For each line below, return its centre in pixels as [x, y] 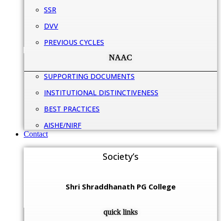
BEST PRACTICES [72, 109]
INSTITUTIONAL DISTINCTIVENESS [101, 93]
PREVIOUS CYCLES [74, 42]
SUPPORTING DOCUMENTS [89, 76]
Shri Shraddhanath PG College [120, 187]
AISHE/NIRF [63, 125]
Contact [36, 134]
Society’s [120, 157]
